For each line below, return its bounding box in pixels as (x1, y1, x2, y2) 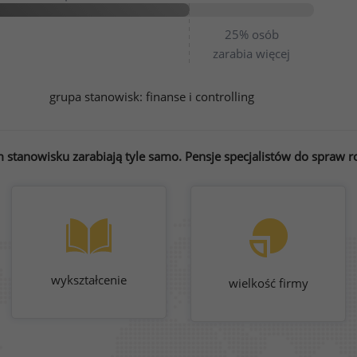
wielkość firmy (228, 275, 308, 291)
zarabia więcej (213, 45, 291, 61)
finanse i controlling (145, 88, 254, 104)
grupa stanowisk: (49, 88, 146, 104)
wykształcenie (51, 272, 127, 288)
